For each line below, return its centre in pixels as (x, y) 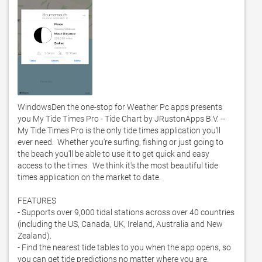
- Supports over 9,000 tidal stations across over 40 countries (126, 212)
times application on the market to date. (90, 177)
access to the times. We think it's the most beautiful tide (118, 166)
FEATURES (38, 201)
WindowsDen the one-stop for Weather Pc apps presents (120, 107)
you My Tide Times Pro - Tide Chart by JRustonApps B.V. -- (121, 119)
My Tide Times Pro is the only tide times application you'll (119, 130)
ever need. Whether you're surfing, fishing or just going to (120, 142)
